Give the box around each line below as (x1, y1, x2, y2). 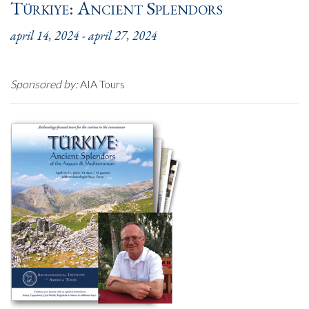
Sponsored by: (10, 77, 78, 90)
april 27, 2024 (88, 28, 157, 43)
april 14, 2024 (10, 28, 79, 43)
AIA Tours (78, 77, 125, 90)
